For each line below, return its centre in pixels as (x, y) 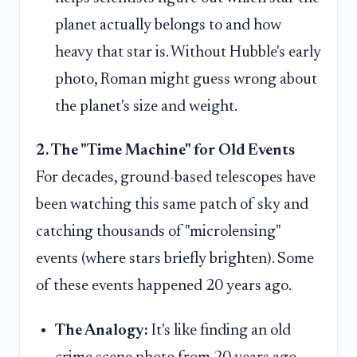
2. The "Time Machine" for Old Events (165, 151)
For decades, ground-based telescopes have (176, 178)
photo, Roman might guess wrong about (186, 79)
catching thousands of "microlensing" (158, 232)
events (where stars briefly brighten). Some (175, 259)
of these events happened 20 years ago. (164, 286)
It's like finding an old (220, 330)
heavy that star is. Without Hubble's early (188, 52)
